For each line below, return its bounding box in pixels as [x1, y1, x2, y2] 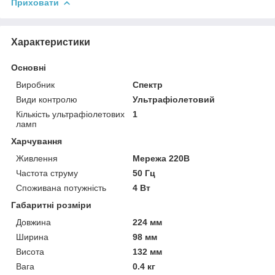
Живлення [16, 153, 58, 163]
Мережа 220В [133, 153, 190, 163]
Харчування [11, 136, 62, 146]
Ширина [16, 231, 48, 242]
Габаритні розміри [11, 199, 91, 210]
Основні [11, 62, 46, 72]
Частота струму [16, 168, 78, 178]
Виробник [16, 79, 55, 90]
